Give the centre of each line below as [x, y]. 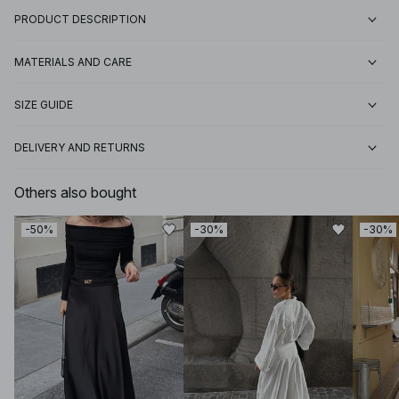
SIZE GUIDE [44, 105]
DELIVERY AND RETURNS [80, 148]
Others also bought [75, 193]
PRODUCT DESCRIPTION [80, 20]
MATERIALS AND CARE [73, 62]
